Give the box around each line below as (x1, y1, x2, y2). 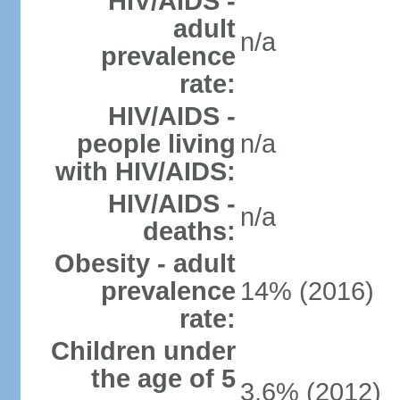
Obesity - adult (54, 249, 236, 278)
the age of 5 (90, 364, 236, 393)
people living (76, 129, 236, 158)
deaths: (142, 217, 236, 246)
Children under (50, 337, 236, 365)
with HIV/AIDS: (54, 157, 236, 186)
